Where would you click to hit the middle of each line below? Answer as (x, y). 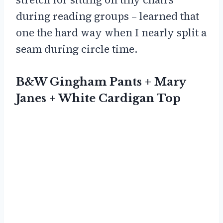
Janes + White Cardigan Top (98, 99)
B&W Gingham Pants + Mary (101, 82)
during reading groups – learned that (108, 16)
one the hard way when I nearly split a (111, 33)
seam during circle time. (77, 49)
